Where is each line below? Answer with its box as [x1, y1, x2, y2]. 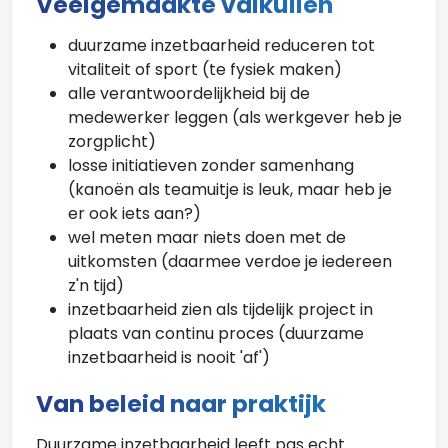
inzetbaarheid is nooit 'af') [68, 346, 270, 369]
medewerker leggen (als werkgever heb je [68, 106, 402, 129]
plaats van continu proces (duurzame [68, 322, 364, 345]
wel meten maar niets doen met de [68, 226, 346, 249]
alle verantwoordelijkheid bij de [68, 82, 310, 105]
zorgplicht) [68, 130, 156, 153]
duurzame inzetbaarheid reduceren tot [68, 34, 375, 57]
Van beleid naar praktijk [36, 387, 326, 420]
